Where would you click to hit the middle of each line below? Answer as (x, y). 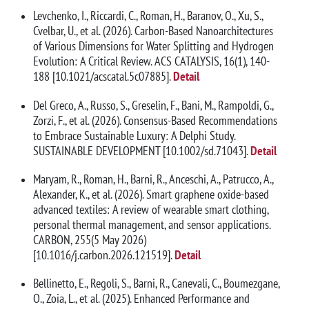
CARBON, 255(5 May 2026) (90, 239)
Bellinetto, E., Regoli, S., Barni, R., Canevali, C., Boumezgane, (156, 283)
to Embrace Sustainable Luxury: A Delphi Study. (134, 135)
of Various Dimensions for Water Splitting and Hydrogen (153, 46)
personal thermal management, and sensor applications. (152, 224)
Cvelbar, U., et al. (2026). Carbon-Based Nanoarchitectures (153, 31)
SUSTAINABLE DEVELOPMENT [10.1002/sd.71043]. (140, 150)
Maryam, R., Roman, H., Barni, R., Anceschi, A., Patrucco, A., (153, 179)
